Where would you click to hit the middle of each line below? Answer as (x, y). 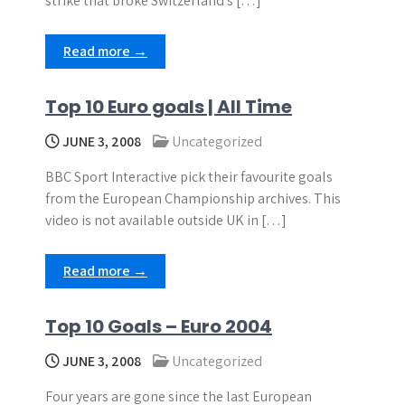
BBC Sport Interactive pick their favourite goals (189, 177)
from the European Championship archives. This (193, 198)
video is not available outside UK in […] (166, 220)
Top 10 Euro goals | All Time (169, 107)
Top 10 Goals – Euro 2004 (159, 326)
